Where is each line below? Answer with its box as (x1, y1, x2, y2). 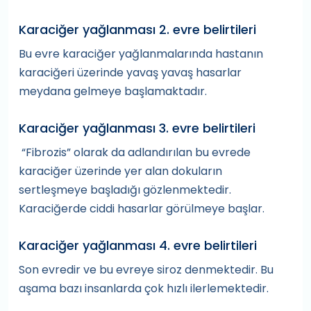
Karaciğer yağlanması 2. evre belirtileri (19, 21, 256, 39)
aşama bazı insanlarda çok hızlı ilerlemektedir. (19, 280, 269, 297)
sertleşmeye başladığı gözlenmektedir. (19, 182, 231, 199)
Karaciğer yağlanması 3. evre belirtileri (19, 119, 255, 137)
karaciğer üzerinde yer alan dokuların (19, 163, 222, 180)
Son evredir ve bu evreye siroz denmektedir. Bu (19, 262, 274, 278)
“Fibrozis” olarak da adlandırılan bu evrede (19, 144, 251, 161)
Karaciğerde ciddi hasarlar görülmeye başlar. (19, 201, 264, 217)
